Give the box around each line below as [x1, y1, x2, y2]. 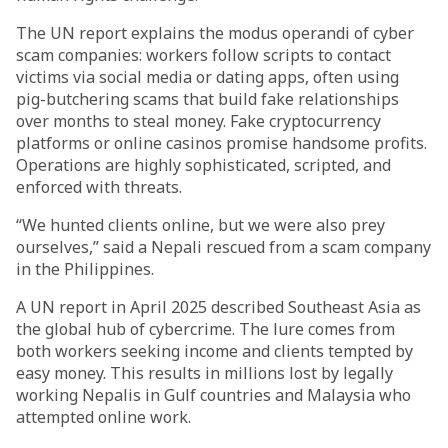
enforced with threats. [16, 176, 182, 198]
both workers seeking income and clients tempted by [16, 340, 413, 362]
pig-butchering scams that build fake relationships [16, 88, 399, 110]
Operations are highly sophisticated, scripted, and [16, 154, 391, 176]
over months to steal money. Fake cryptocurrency [16, 110, 381, 132]
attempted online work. [16, 406, 191, 428]
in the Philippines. [16, 258, 154, 280]
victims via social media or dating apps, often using [16, 66, 399, 88]
